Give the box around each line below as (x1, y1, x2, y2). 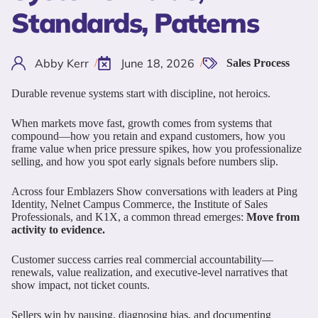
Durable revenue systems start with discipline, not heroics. (11, 87, 270, 99)
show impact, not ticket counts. (11, 278, 150, 291)
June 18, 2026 (121, 55, 194, 70)
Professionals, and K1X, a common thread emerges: (11, 210, 246, 223)
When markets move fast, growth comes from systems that (11, 116, 272, 129)
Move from (246, 210, 300, 223)
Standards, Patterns (11, 5, 259, 40)
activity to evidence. (11, 223, 105, 236)
